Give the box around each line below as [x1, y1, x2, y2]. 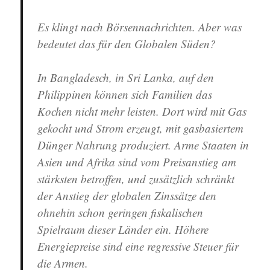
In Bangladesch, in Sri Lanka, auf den [37, 70, 215, 85]
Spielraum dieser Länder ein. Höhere [37, 222, 209, 237]
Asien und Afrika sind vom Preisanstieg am [37, 154, 237, 169]
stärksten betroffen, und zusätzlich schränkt [37, 171, 235, 186]
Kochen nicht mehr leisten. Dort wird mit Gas [37, 104, 247, 119]
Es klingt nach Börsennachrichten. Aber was [37, 19, 242, 34]
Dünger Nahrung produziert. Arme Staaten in [37, 137, 250, 152]
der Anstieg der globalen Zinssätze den [37, 188, 217, 203]
